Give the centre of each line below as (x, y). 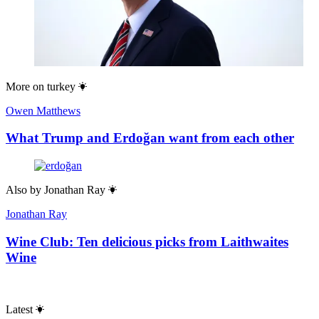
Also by (23, 190)
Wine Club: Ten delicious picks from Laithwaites (147, 241)
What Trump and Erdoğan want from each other (150, 138)
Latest (19, 309)
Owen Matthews (43, 110)
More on (25, 86)
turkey (61, 86)
